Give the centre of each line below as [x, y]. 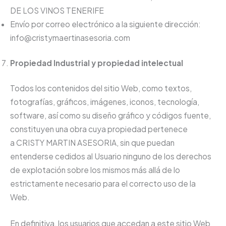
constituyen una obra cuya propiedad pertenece [99, 129]
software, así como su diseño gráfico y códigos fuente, [110, 116]
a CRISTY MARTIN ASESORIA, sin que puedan [92, 143]
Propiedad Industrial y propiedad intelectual [97, 63]
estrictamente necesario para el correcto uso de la [103, 184]
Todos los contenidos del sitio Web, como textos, [101, 88]
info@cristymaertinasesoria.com [70, 37]
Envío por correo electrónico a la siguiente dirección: [105, 24]
